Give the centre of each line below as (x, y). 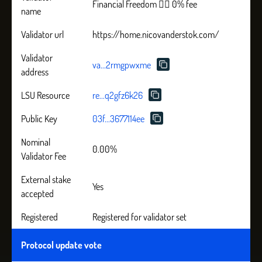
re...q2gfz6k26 (118, 95)
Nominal (36, 142)
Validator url (42, 35)
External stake (46, 180)
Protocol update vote (61, 245)
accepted (37, 194)
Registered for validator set (139, 217)
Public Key (39, 119)
